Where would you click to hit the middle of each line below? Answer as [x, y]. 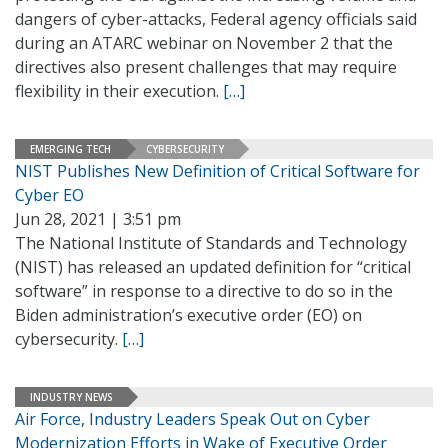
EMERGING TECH [70, 148]
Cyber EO [49, 195]
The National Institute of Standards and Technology [211, 243]
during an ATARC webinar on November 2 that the [204, 43]
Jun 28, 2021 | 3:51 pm [98, 219]
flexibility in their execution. [119, 91]
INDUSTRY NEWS [71, 396]
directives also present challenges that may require [206, 67]
